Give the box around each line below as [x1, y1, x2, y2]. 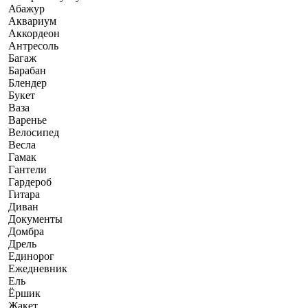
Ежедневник [8, 262, 67, 274]
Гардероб [8, 175, 52, 188]
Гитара [8, 188, 40, 200]
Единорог [8, 250, 54, 262]
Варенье [8, 113, 47, 126]
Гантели [8, 163, 47, 175]
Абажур [8, 2, 45, 14]
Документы [8, 212, 63, 225]
